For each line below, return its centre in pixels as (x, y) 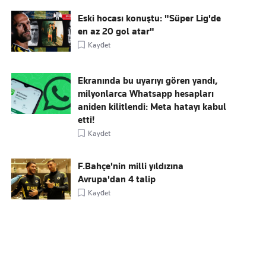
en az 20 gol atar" (116, 31)
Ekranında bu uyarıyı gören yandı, (148, 81)
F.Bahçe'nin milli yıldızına (131, 166)
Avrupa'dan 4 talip (117, 179)
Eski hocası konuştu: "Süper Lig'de (150, 18)
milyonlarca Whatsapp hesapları (146, 94)
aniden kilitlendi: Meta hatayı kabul (152, 107)
